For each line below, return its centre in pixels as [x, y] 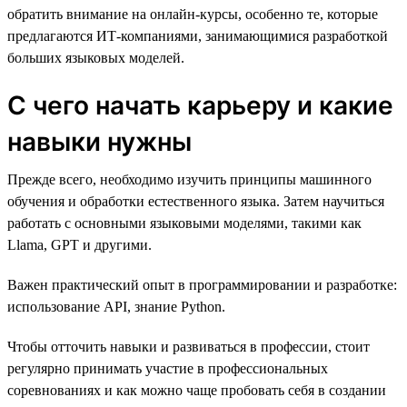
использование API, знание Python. [116, 306]
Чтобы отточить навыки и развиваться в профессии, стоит [189, 346]
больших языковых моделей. [96, 57]
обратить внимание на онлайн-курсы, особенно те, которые [193, 14]
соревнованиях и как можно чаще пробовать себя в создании [197, 390]
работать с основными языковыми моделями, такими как [184, 223]
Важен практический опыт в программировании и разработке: [202, 284]
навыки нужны [99, 141]
